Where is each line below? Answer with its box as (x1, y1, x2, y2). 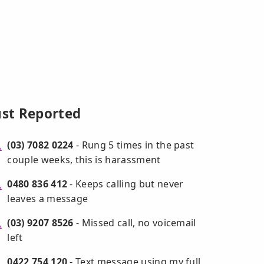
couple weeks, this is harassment (7, 153, 161, 166)
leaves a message (7, 192, 88, 205)
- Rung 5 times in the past (73, 138, 194, 151)
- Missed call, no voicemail (73, 216, 196, 229)
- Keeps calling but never (67, 177, 184, 190)
